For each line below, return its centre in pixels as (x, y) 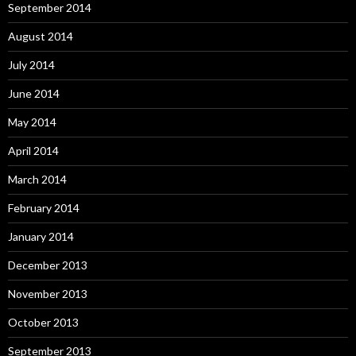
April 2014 (33, 151)
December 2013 (48, 265)
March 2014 (37, 179)
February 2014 (44, 208)
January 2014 (41, 236)
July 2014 (31, 65)
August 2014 (41, 36)
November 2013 (48, 294)
